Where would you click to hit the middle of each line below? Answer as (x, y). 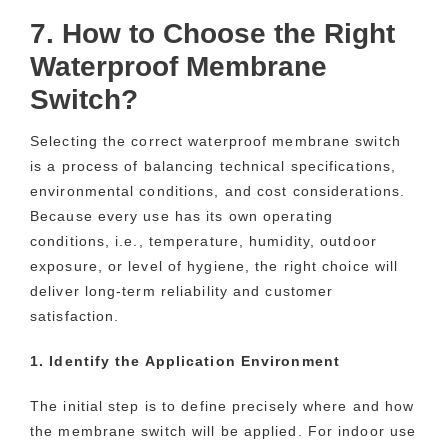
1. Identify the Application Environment (185, 361)
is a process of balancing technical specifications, (213, 166)
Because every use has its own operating (181, 216)
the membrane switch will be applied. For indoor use (223, 431)
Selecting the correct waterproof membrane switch (215, 141)
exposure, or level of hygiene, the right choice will (214, 266)
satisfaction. (75, 316)
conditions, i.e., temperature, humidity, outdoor (203, 241)
